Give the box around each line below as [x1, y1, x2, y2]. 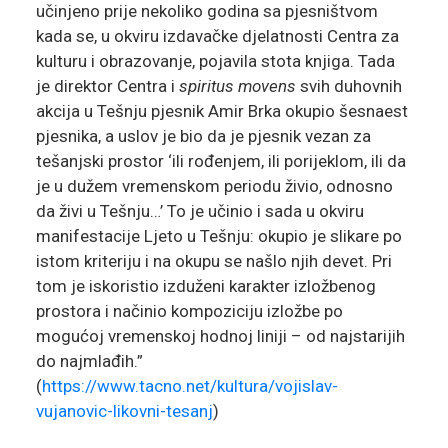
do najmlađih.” [35, 351, 143, 372]
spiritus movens [178, 76, 296, 97]
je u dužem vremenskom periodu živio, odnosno [35, 176, 393, 197]
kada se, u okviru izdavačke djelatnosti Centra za [35, 26, 399, 47]
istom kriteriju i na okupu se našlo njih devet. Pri [35, 251, 392, 272]
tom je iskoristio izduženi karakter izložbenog [35, 276, 376, 297]
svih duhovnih [295, 76, 402, 97]
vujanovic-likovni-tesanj [35, 401, 213, 422]
